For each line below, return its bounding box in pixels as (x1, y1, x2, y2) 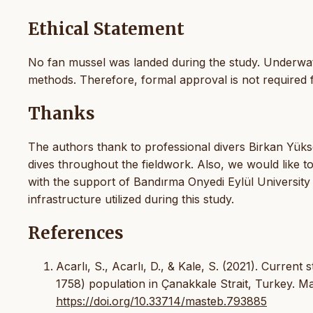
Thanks (28, 103, 95, 125)
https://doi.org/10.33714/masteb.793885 (56, 293, 267, 308)
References (28, 221, 124, 244)
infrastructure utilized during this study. (28, 191, 234, 206)
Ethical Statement (28, 18, 184, 41)
